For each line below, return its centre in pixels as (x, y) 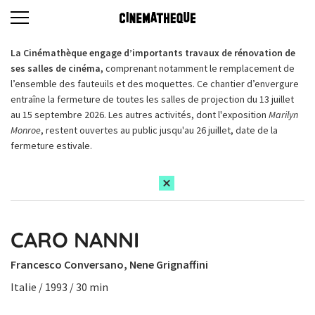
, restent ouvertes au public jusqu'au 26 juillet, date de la (159, 130)
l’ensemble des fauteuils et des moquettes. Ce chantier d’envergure (155, 84)
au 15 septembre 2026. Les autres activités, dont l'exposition (140, 115)
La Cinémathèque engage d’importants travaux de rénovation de (153, 53)
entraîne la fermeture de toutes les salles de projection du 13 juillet (152, 99)
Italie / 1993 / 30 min (59, 287)
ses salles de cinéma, (58, 68)
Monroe (26, 130)
